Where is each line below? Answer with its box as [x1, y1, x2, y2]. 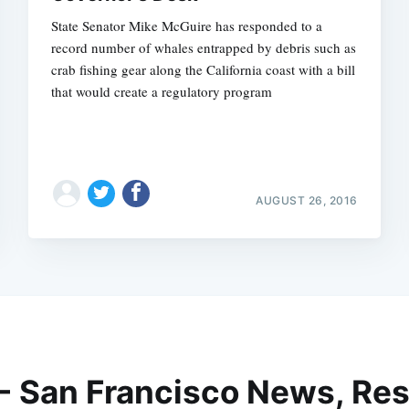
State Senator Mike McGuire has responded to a [51, 16, 323, 35]
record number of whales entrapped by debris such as [51, 37, 357, 57]
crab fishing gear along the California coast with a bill [51, 59, 356, 79]
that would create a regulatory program [51, 81, 273, 100]
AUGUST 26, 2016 [256, 193, 358, 207]
